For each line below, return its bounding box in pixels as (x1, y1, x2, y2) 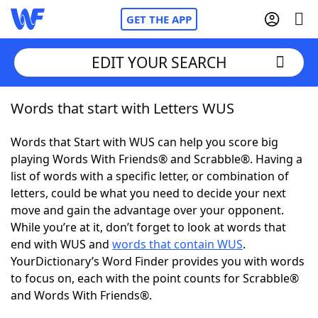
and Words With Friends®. (11, 287, 152, 303)
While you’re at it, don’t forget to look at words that (11, 219, 286, 235)
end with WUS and (11, 236, 112, 252)
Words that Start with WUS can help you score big (11, 134, 278, 150)
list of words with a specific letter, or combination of (11, 168, 289, 184)
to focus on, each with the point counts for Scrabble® (11, 270, 299, 286)
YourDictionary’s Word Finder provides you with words (11, 253, 305, 269)
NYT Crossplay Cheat (39, 177, 150, 192)
